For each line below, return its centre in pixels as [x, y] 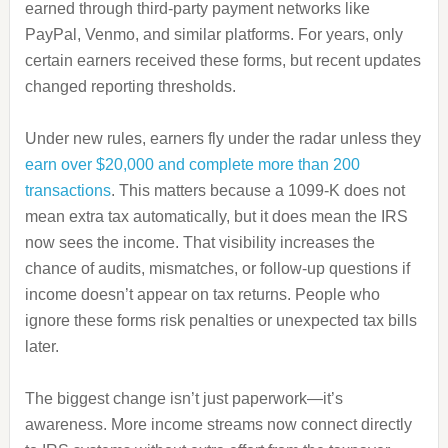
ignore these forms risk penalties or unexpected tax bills [220, 320]
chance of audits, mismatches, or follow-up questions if [217, 268]
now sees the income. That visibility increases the [199, 242]
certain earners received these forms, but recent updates [222, 60]
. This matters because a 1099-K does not [257, 190]
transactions [67, 190]
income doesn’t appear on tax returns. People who [202, 294]
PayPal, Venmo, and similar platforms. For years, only [213, 34]
